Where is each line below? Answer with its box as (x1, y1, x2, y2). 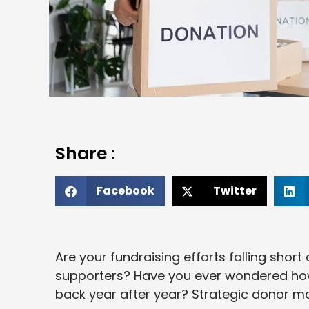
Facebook (97, 183, 154, 199)
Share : (55, 141, 115, 166)
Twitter (213, 183, 257, 199)
